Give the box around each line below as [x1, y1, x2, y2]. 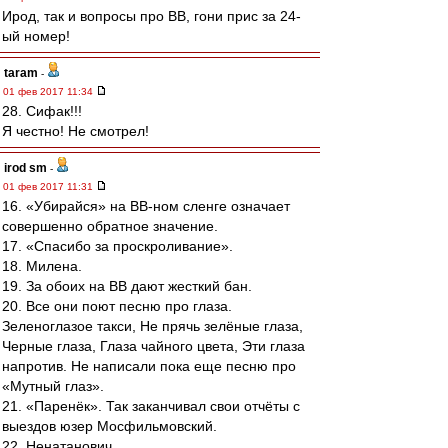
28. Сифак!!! [2, 103, 82, 119]
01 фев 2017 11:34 [3, 86, 96, 97]
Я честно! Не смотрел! [2, 123, 149, 139]
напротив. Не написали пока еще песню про [2, 358, 296, 374]
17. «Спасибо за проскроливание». [2, 238, 233, 254]
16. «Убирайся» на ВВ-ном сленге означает [2, 198, 290, 214]
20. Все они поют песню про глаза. [2, 298, 232, 314]
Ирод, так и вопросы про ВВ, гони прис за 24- [2, 8, 301, 24]
